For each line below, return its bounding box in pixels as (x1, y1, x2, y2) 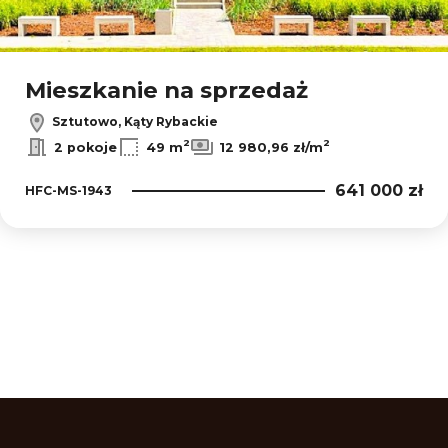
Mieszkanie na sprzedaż (25, 76, 308, 105)
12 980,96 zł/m (219, 139, 323, 155)
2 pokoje (54, 139, 117, 155)
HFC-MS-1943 (25, 183, 112, 199)
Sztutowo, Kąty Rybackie (49, 114, 218, 130)
